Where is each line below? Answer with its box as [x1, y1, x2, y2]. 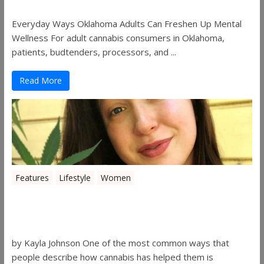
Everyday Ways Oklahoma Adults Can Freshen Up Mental [11, 17, 242, 29]
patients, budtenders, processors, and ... [11, 45, 176, 58]
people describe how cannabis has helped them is [11, 250, 213, 263]
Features [15, 171, 49, 183]
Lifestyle [58, 171, 91, 183]
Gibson [11, 203, 55, 221]
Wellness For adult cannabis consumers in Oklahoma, [11, 31, 225, 44]
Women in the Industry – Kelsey [11, 189, 213, 207]
